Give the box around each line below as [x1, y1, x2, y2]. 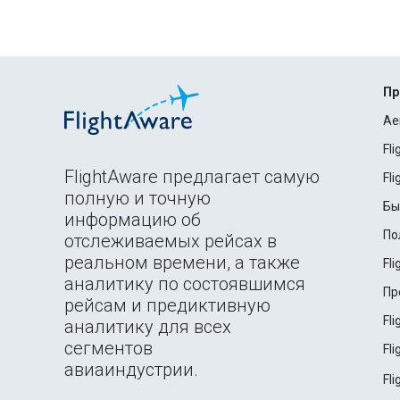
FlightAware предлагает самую [64, 166, 320, 187]
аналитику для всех [64, 316, 231, 337]
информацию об [64, 209, 201, 230]
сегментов [64, 337, 153, 359]
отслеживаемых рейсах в [64, 230, 277, 252]
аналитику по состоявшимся [64, 273, 305, 295]
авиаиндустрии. [64, 359, 198, 380]
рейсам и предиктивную [64, 295, 271, 316]
